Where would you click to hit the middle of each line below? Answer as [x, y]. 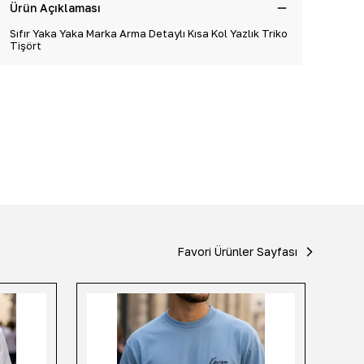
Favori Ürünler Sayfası [237, 251]
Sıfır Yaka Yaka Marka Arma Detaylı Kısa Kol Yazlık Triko [149, 33]
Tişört [26, 45]
